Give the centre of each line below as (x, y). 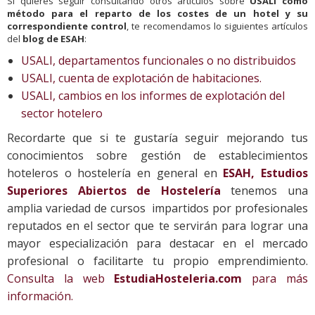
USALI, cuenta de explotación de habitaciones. (141, 78)
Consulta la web (61, 278)
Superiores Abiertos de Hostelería (114, 190)
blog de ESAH (53, 38)
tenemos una (264, 190)
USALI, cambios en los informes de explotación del (153, 95)
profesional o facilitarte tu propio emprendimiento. (157, 261)
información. (40, 296)
